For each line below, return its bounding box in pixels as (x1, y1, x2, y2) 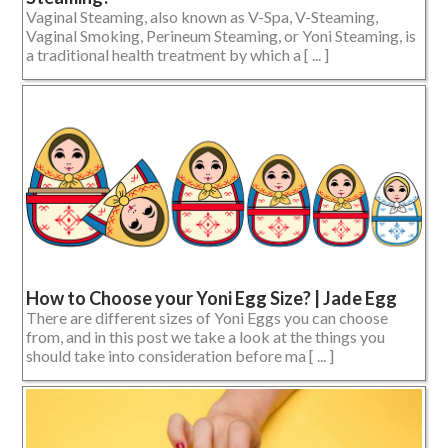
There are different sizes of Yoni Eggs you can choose (26, 307, 388, 327)
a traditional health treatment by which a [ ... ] (26, 44, 329, 64)
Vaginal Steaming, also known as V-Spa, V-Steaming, (26, 6, 378, 26)
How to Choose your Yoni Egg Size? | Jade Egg (26, 286, 397, 309)
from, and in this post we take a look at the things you (26, 326, 385, 346)
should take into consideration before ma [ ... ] (26, 345, 334, 365)
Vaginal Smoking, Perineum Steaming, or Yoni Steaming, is (26, 25, 416, 45)
